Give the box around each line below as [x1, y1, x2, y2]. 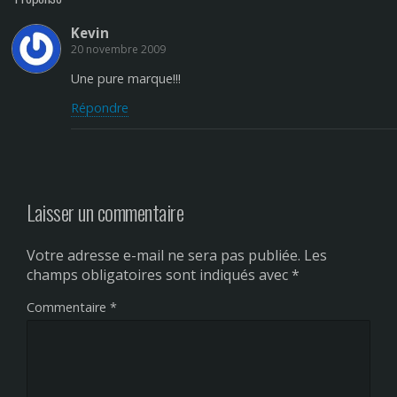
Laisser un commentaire [27, 196, 184, 229]
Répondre [71, 99, 128, 117]
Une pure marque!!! [71, 69, 181, 87]
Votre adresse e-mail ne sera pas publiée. [27, 245, 300, 266]
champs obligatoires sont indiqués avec [27, 265, 292, 285]
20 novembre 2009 [71, 42, 166, 58]
